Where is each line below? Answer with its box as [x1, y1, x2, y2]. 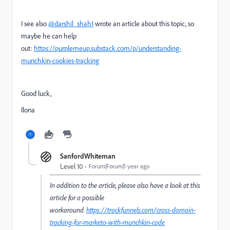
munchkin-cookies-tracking [21, 56, 99, 65]
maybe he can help [21, 31, 76, 41]
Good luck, [21, 89, 53, 98]
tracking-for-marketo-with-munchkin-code [50, 218, 165, 227]
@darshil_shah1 [48, 19, 93, 28]
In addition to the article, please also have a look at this [50, 181, 200, 190]
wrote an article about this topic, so [93, 19, 194, 28]
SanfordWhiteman [60, 151, 116, 160]
